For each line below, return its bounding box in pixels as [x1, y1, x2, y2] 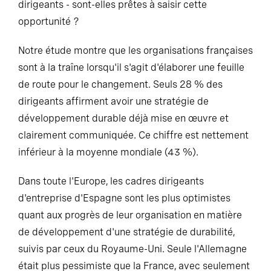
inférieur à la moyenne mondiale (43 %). [18, 146, 198, 158]
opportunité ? [18, 16, 79, 27]
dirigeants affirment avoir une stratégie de [18, 96, 209, 107]
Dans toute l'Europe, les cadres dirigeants [18, 175, 204, 187]
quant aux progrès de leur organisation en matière [18, 209, 242, 221]
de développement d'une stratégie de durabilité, [18, 226, 235, 238]
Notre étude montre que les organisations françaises [18, 45, 253, 56]
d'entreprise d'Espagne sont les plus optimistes [18, 192, 230, 204]
